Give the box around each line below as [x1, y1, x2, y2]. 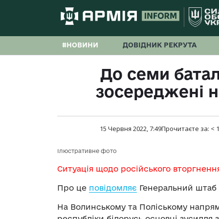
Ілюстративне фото [57, 148, 117, 154]
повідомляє [89, 183, 137, 193]
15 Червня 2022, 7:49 [99, 124, 161, 133]
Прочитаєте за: [161, 124, 211, 133]
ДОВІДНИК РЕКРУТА [123, 41, 197, 49]
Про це [57, 183, 89, 193]
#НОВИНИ [62, 41, 98, 49]
